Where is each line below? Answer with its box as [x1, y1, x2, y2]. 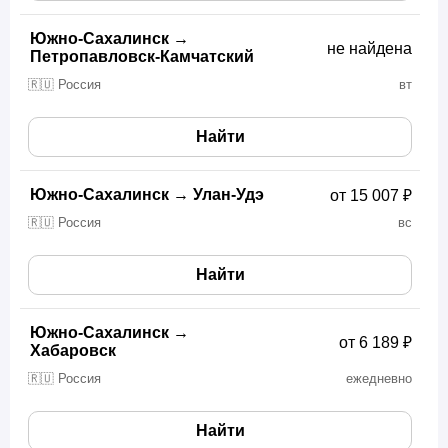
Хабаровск [30, 342, 116, 360]
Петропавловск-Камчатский [30, 48, 254, 66]
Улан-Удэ [193, 186, 264, 204]
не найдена [327, 40, 412, 58]
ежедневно [346, 372, 412, 387]
